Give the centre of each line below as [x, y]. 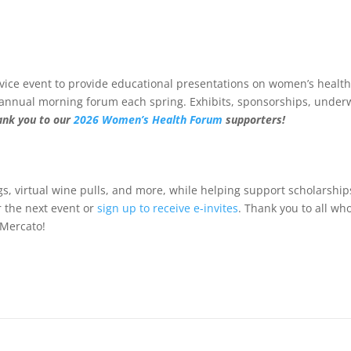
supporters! [256, 120]
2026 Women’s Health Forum [150, 120]
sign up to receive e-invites [168, 208]
